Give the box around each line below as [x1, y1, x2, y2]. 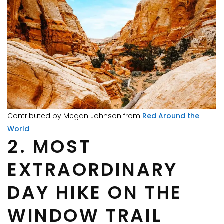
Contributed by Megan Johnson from [7, 111, 142, 121]
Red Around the [142, 111, 199, 121]
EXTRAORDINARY [7, 157, 178, 183]
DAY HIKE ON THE [7, 180, 183, 206]
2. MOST [7, 134, 91, 160]
